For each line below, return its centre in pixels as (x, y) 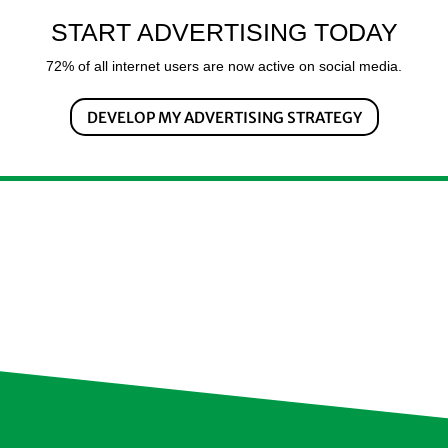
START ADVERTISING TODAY (224, 32)
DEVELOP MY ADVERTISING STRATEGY (224, 117)
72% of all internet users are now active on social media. (224, 66)
